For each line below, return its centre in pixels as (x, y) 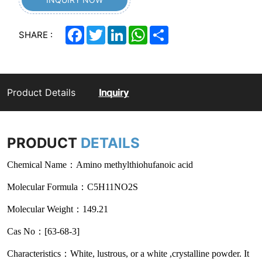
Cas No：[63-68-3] (43, 231)
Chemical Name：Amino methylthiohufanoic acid (101, 164)
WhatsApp (167, 30)
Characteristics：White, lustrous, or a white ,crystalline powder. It (128, 253)
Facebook (103, 30)
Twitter (118, 30)
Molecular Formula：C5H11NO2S (73, 187)
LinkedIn (143, 30)
